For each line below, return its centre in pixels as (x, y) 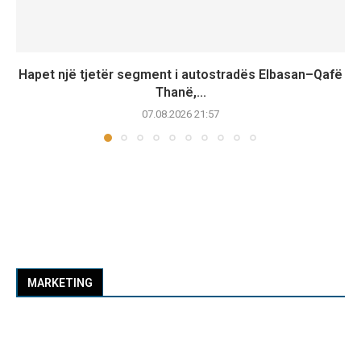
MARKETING (60, 282)
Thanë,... (180, 92)
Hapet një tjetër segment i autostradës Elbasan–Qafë (180, 74)
